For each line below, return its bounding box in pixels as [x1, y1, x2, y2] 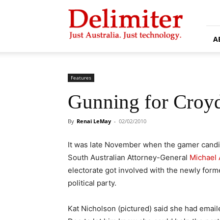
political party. [68, 178, 116, 188]
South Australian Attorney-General [68, 153, 190, 162]
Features [71, 74, 91, 81]
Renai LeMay [77, 117, 111, 125]
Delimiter [67, 3, 95, 12]
